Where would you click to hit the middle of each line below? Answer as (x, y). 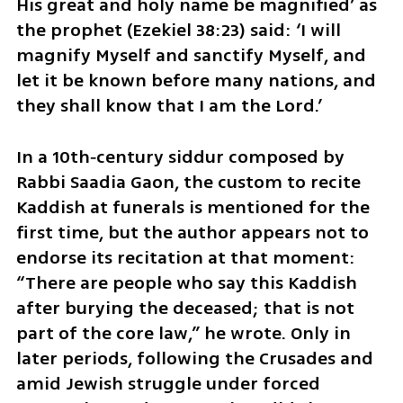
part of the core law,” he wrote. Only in (183, 333)
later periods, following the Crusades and (194, 358)
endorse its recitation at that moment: (185, 257)
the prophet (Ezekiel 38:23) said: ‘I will (178, 30)
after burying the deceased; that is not (185, 308)
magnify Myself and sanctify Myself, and (191, 55)
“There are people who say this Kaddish (186, 282)
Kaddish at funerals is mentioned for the (193, 207)
